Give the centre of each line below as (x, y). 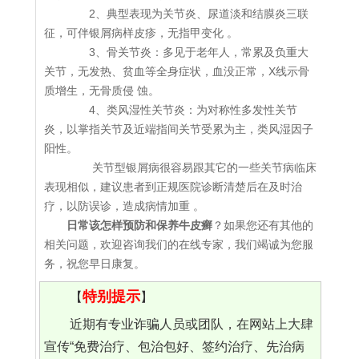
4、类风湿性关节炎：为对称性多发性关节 (182, 110)
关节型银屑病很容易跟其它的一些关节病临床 (192, 168)
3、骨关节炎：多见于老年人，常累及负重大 (188, 52)
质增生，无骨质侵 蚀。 (102, 91)
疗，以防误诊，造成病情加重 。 (124, 206)
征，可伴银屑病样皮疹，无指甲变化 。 (141, 33)
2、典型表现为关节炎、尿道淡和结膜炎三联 (188, 14)
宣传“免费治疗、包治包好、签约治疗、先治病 (174, 347)
